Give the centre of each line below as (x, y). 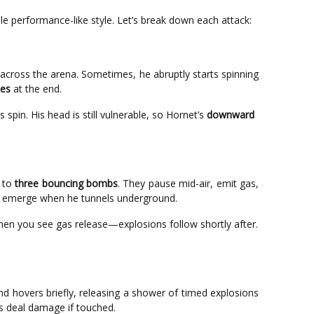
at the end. (36, 89)
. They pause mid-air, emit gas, (189, 183)
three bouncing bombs (67, 183)
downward (231, 115)
